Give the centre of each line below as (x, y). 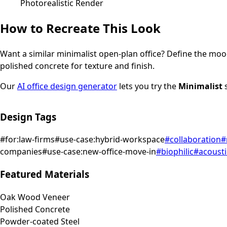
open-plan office (130, 54)
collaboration (195, 140)
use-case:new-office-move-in (102, 152)
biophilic (177, 152)
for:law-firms (30, 140)
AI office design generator (67, 86)
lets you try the (149, 86)
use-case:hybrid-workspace (112, 140)
